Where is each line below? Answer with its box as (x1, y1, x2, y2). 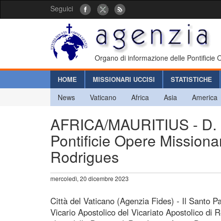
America (192, 92, 218, 102)
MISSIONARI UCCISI (93, 74, 155, 84)
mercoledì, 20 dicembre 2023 (50, 174, 129, 183)
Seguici (50, 3, 73, 13)
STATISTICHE (171, 74, 212, 84)
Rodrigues (50, 146, 119, 167)
